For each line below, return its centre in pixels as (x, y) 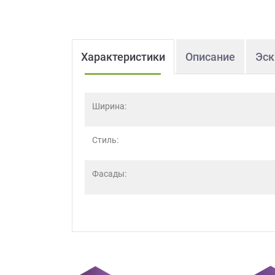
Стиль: (105, 140)
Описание (210, 56)
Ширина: (109, 106)
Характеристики (123, 56)
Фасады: (109, 173)
